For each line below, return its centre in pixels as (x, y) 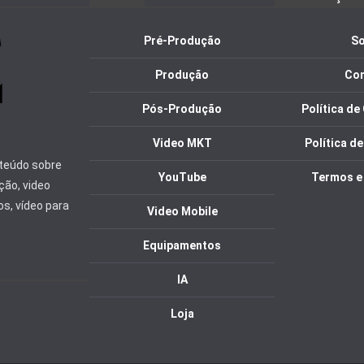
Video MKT (182, 143)
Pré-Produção (182, 41)
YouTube (182, 178)
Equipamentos (182, 246)
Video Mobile (182, 212)
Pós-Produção (182, 109)
